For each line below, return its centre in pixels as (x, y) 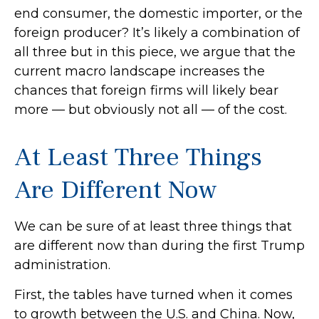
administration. (62, 265)
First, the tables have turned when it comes (153, 295)
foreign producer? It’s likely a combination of (157, 33)
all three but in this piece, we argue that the (155, 52)
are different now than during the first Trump (159, 246)
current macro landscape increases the (140, 71)
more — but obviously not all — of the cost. (151, 110)
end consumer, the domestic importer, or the (158, 14)
